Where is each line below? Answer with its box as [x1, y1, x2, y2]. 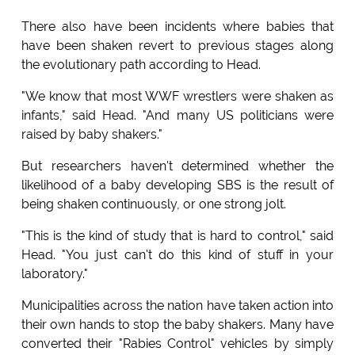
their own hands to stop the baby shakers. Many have [21, 317, 334, 333]
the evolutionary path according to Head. [21, 57, 261, 73]
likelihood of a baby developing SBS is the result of [21, 177, 334, 193]
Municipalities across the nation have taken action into [21, 298, 334, 314]
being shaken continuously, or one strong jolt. [21, 197, 286, 212]
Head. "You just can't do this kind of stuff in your [21, 247, 334, 263]
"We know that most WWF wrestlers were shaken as [21, 89, 334, 105]
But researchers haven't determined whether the [21, 158, 334, 174]
